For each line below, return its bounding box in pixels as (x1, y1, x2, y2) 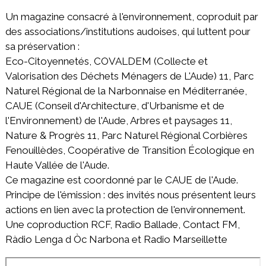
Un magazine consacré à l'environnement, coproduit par (5, 11, 258, 23)
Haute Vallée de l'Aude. (5, 159, 109, 172)
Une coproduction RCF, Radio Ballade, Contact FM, (5, 218, 240, 231)
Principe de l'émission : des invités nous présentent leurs (5, 189, 256, 201)
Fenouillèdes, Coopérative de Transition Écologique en (5, 144, 254, 157)
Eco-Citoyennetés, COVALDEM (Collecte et (5, 55, 208, 68)
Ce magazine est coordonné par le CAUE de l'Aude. (5, 174, 238, 186)
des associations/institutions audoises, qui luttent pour (5, 26, 251, 38)
